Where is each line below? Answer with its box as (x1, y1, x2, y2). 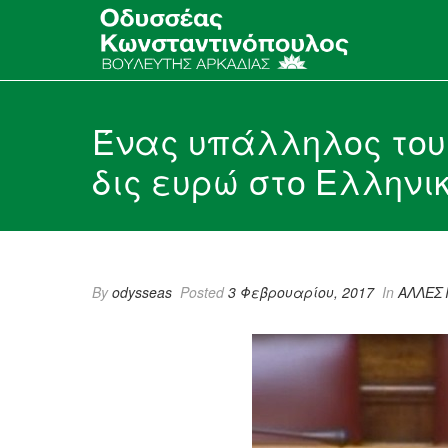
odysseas (112, 282, 172, 302)
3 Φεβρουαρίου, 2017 (228, 282, 374, 302)
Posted (176, 282, 228, 302)
